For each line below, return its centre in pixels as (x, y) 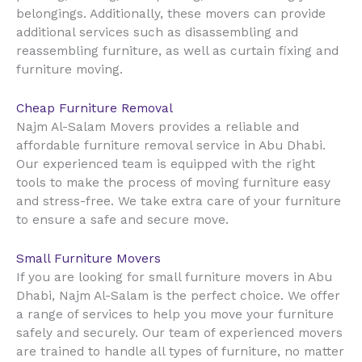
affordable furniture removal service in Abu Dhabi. (171, 146)
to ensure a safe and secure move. (122, 220)
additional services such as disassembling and (157, 33)
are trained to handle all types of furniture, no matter (180, 352)
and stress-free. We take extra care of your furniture (179, 202)
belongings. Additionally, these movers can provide (171, 14)
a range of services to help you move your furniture (175, 315)
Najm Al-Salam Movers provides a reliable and (158, 127)
